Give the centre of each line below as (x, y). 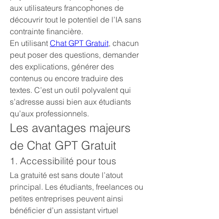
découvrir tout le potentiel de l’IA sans (76, 20)
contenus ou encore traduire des (66, 78)
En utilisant (30, 43)
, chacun (124, 43)
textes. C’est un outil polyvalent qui (70, 90)
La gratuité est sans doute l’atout (66, 175)
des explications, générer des (62, 66)
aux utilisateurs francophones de (67, 8)
